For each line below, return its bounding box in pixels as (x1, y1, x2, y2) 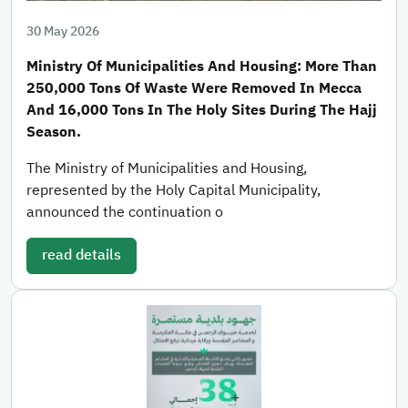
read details (42, 244, 121, 267)
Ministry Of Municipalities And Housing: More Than (26, 56, 377, 78)
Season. (26, 121, 81, 144)
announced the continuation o (26, 201, 223, 224)
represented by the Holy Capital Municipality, (26, 179, 321, 202)
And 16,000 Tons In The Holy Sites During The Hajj (26, 99, 377, 122)
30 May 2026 (26, 22, 99, 42)
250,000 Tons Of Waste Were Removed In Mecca (26, 77, 362, 100)
